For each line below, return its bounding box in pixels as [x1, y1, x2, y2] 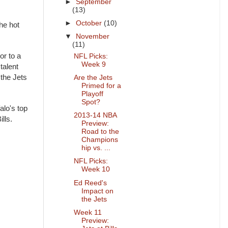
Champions [81, 136, 118, 144]
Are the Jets [73, 74, 112, 82]
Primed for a [81, 82, 121, 90]
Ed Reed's [73, 179, 107, 187]
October [76, 19, 104, 27]
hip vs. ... [81, 144, 110, 152]
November [76, 33, 110, 41]
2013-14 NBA [73, 111, 117, 120]
